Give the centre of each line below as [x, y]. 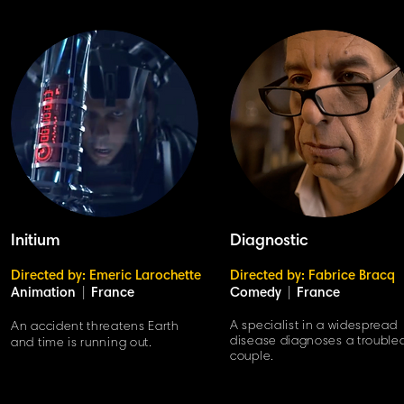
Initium [36, 242]
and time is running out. [82, 344]
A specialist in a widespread [314, 326]
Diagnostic [269, 242]
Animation [43, 294]
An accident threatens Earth [95, 327]
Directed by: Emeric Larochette [106, 276]
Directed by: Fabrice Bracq [312, 276]
